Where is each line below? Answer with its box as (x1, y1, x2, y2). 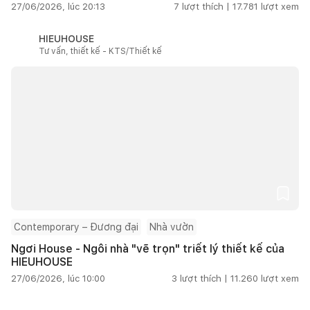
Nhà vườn (149, 221, 194, 232)
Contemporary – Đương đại (14, 221, 138, 232)
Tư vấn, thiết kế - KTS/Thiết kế (39, 46, 162, 56)
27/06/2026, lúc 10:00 (11, 273, 105, 284)
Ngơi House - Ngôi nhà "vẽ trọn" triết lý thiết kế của (11, 241, 284, 255)
